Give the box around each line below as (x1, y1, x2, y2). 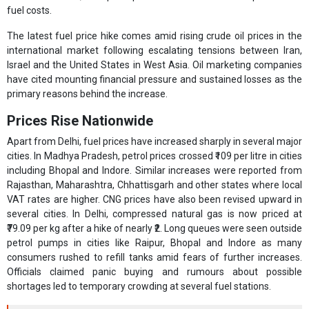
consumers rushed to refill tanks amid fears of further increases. (7, 252, 302, 263)
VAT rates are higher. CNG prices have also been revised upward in (7, 194, 302, 206)
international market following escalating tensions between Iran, (7, 45, 302, 57)
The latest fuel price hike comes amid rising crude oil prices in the (7, 30, 302, 42)
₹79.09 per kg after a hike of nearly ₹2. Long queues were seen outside (7, 223, 302, 235)
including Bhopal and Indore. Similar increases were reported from (7, 165, 302, 177)
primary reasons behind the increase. (7, 88, 168, 100)
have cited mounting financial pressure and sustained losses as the (7, 74, 302, 86)
